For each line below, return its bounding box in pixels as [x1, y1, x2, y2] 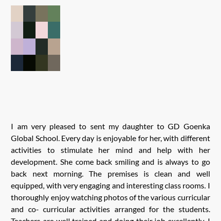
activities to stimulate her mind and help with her [11, 145, 210, 155]
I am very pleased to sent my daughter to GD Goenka [11, 121, 210, 131]
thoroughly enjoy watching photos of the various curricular [11, 192, 210, 202]
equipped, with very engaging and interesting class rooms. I [11, 181, 210, 190]
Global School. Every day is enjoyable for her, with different [11, 133, 210, 143]
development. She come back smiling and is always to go [11, 157, 210, 167]
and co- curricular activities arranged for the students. [11, 204, 210, 214]
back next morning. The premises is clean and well [11, 169, 210, 179]
